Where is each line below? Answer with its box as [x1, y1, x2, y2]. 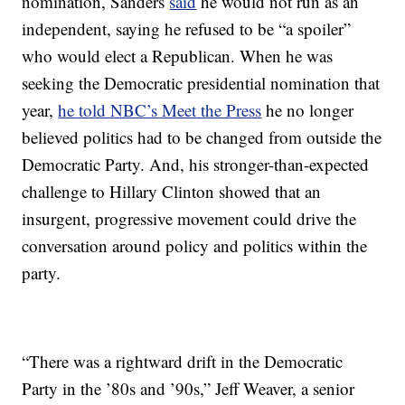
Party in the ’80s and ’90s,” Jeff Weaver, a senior [22, 377, 355, 400]
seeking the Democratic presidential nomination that [22, 71, 381, 94]
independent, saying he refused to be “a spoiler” [22, 17, 352, 40]
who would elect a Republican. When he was [22, 44, 334, 67]
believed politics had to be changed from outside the [22, 126, 382, 148]
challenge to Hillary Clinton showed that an [22, 180, 322, 202]
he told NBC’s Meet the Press [58, 99, 262, 121]
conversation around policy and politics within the [22, 234, 368, 257]
